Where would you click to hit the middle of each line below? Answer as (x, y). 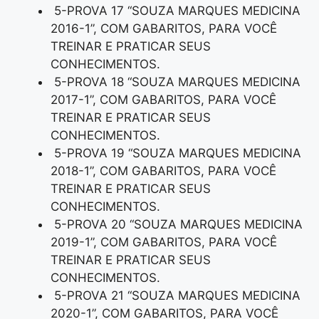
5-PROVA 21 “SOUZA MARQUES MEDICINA (176, 296)
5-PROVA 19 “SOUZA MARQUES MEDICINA (176, 153)
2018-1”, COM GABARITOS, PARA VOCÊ (163, 171)
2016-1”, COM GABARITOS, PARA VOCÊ (164, 29)
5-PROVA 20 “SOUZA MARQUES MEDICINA (177, 225)
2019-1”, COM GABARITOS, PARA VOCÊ (164, 242)
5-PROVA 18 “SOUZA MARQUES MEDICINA (176, 82)
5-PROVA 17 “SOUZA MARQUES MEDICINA (176, 11)
